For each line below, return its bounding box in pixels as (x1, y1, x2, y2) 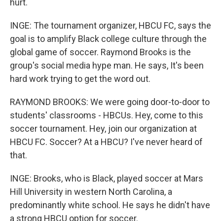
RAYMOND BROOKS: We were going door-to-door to (10, 97, 210, 107)
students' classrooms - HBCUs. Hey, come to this (10, 110, 203, 120)
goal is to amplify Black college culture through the (10, 34, 207, 44)
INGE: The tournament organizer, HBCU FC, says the (10, 20, 211, 31)
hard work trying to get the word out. (10, 74, 150, 84)
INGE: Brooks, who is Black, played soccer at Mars (10, 173, 203, 184)
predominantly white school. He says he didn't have (10, 200, 210, 210)
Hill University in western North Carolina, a (10, 186, 172, 197)
